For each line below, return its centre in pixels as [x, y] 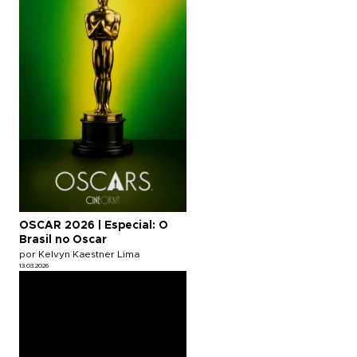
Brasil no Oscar [63, 239]
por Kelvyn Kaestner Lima [79, 254]
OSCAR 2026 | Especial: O [94, 225]
